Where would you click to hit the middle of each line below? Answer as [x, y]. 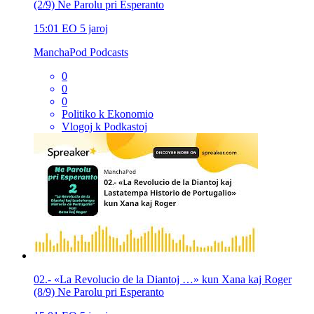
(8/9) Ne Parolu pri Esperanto [99, 292]
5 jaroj [94, 28]
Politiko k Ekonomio [108, 114]
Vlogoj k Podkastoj [104, 126]
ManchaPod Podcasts [81, 52]
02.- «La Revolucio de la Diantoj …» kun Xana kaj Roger [163, 279]
